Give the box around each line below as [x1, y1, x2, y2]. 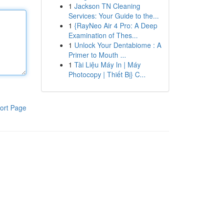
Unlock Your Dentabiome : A [74, 40, 161, 50]
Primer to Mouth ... [68, 50, 126, 60]
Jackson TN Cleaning [74, 1, 140, 11]
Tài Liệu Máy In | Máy [74, 60, 141, 69]
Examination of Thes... [68, 30, 138, 40]
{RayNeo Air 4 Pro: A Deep [74, 21, 157, 30]
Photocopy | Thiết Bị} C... [68, 69, 146, 79]
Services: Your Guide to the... [68, 11, 159, 21]
